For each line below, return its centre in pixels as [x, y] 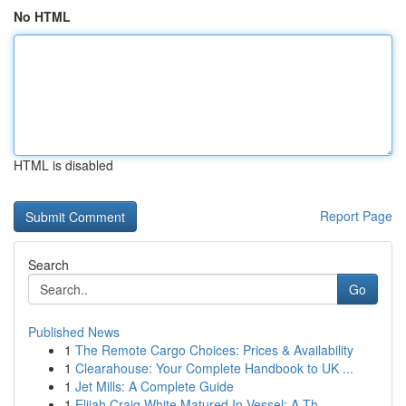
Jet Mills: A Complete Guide [155, 386]
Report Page [356, 216]
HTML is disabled [63, 165]
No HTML [42, 16]
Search [48, 265]
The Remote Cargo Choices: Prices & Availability [214, 350]
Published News [74, 332]
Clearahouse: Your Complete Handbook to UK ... [214, 368]
